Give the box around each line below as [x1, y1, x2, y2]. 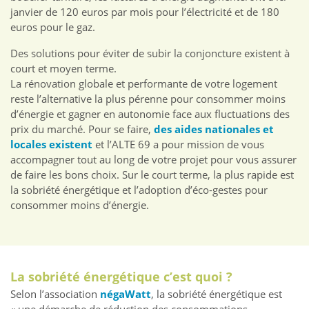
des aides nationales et [154, 122, 274, 137]
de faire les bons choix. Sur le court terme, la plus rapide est [10, 168, 294, 182]
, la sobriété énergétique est [151, 287, 282, 301]
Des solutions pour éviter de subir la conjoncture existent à [10, 46, 290, 61]
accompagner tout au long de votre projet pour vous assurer [10, 152, 297, 167]
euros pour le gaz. [10, 20, 95, 34]
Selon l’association [10, 287, 100, 301]
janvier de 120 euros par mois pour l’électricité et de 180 [10, 5, 279, 19]
